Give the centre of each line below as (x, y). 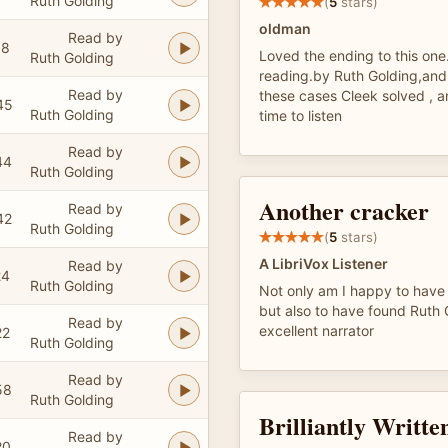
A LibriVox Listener (323, 263)
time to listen (300, 115)
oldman (285, 28)
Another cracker (344, 210)
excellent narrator (316, 330)
